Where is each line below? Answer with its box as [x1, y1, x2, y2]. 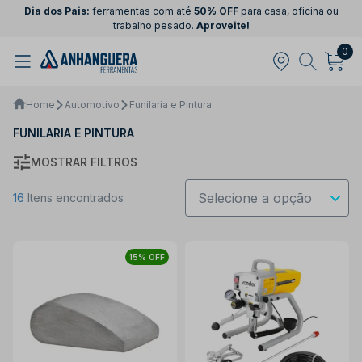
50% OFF [193, 5, 238, 17]
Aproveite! [196, 19, 250, 32]
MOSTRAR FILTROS [31, 155, 137, 170]
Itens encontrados [24, 191, 124, 205]
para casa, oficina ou [238, 5, 339, 17]
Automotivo [65, 98, 120, 111]
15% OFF [129, 251, 165, 262]
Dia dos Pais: [23, 5, 90, 17]
